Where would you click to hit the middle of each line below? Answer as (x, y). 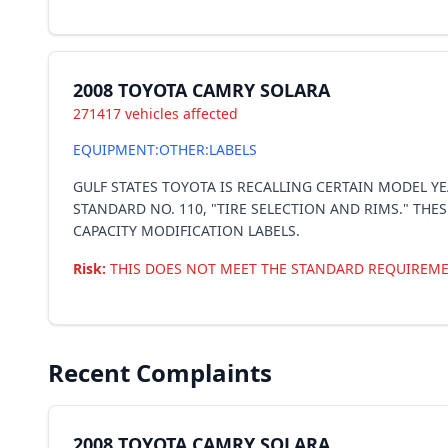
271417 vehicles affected (155, 113)
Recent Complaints (160, 372)
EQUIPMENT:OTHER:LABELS (165, 149)
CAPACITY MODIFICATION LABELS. (186, 230)
